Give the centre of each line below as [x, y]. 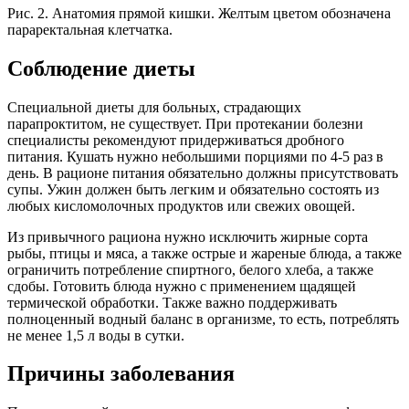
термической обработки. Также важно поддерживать [172, 302]
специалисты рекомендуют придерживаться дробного [176, 140]
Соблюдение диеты [101, 68]
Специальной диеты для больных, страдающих [154, 107]
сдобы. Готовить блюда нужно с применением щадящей [182, 286]
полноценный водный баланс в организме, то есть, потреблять [203, 319]
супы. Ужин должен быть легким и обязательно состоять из [193, 189]
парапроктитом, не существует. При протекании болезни [185, 123]
